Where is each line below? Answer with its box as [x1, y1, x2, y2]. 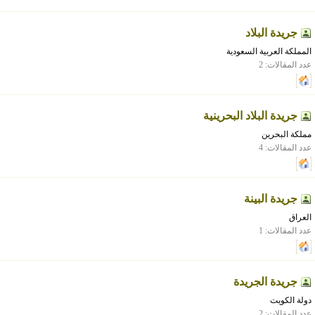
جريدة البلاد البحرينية [203, 110, 297, 122]
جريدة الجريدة [233, 276, 297, 288]
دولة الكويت [270, 295, 311, 305]
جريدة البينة [244, 193, 297, 205]
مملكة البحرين [262, 129, 311, 139]
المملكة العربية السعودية [226, 46, 311, 56]
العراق [289, 212, 311, 222]
